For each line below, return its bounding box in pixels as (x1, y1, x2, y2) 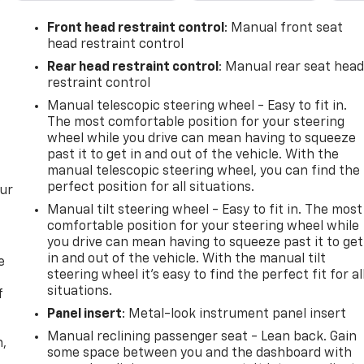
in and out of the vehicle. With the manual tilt (47, 252, 327, 266)
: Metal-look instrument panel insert (122, 307, 347, 321)
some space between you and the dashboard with (47, 346, 353, 360)
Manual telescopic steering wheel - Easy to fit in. (47, 99, 348, 113)
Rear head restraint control (47, 60, 219, 74)
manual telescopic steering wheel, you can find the (47, 164, 361, 178)
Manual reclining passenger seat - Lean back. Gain (47, 330, 357, 344)
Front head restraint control (47, 21, 225, 35)
